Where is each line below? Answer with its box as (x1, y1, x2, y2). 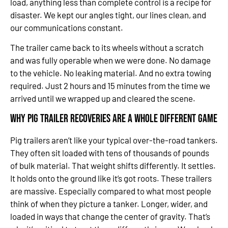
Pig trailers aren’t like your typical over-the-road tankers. (10, 134, 218, 145)
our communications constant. (10, 22, 123, 33)
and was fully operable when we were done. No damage (10, 55, 211, 66)
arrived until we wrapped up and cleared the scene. (10, 93, 195, 104)
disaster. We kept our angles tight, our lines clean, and (10, 9, 206, 20)
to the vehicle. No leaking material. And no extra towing (10, 68, 211, 78)
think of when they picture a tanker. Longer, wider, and (10, 198, 208, 209)
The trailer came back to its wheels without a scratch (10, 42, 204, 53)
